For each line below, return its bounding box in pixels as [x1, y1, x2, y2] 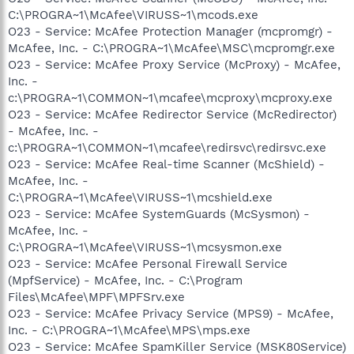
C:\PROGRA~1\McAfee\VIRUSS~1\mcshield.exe [8, 190, 273, 205]
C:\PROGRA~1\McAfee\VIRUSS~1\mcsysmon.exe [8, 240, 282, 254]
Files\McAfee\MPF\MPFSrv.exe [8, 290, 185, 304]
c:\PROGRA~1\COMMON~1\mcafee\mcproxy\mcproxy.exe [8, 91, 333, 105]
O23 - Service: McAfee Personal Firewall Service [8, 257, 288, 271]
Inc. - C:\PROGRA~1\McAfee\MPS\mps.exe [8, 323, 250, 337]
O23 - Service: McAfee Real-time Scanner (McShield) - [8, 157, 325, 171]
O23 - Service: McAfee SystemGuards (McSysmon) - [8, 207, 310, 221]
